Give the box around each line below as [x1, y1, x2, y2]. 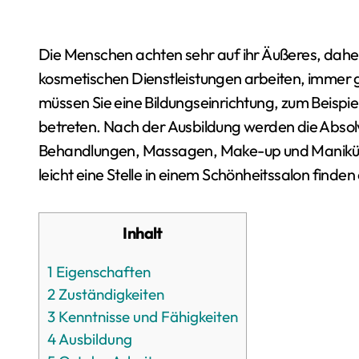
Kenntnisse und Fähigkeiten [55, 306, 238, 326]
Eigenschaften [53, 261, 151, 281]
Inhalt [127, 222, 163, 243]
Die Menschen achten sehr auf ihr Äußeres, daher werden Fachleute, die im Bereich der [38, 43, 50, 64]
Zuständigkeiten [55, 284, 164, 304]
